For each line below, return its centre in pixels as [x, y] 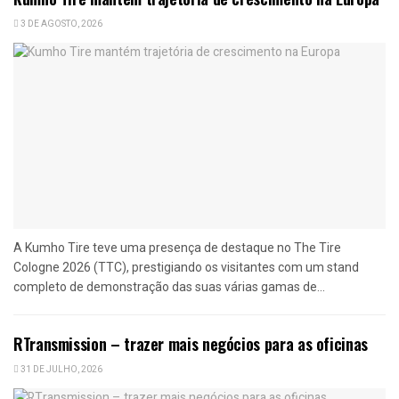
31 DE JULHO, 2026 [61, 369]
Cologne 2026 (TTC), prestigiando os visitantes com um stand [186, 267]
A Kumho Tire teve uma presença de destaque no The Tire [177, 247]
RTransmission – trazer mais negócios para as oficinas [191, 343]
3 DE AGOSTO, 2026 [61, 24]
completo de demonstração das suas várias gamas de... [169, 286]
